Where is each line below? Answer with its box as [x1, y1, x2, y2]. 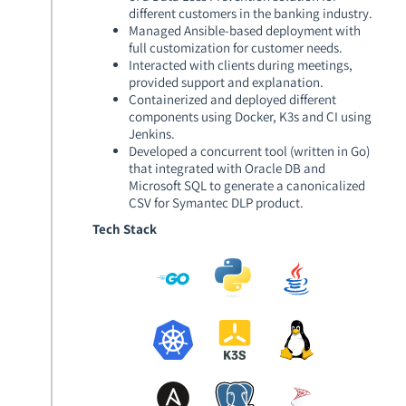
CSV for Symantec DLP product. [129, 193, 304, 211]
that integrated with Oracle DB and [129, 159, 325, 177]
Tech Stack [92, 220, 157, 237]
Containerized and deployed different [129, 90, 336, 108]
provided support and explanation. [129, 72, 324, 91]
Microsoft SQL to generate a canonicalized [129, 176, 365, 194]
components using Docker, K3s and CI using [129, 107, 372, 125]
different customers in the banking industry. [129, 4, 372, 22]
